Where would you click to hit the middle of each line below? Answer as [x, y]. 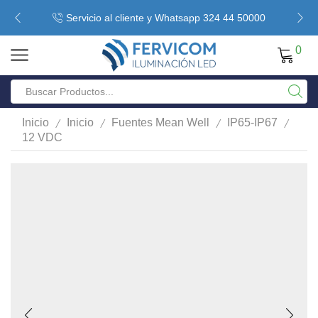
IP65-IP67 [252, 123]
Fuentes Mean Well [160, 123]
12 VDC [42, 137]
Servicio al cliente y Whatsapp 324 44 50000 [166, 18]
